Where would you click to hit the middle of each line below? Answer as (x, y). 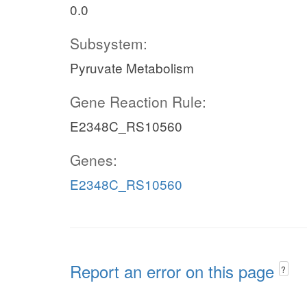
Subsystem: (109, 43)
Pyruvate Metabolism (132, 67)
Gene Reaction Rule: (138, 101)
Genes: (94, 160)
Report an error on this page (174, 271)
